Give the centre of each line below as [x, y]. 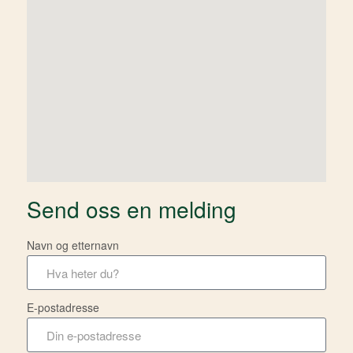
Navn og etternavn [73, 245]
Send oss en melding [132, 209]
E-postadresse [63, 308]
